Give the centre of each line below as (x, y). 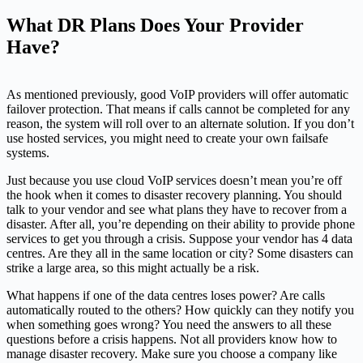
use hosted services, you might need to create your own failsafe (167, 138)
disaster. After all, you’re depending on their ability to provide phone (181, 224)
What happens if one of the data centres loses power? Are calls (166, 295)
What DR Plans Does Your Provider (155, 26)
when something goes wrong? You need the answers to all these (169, 324)
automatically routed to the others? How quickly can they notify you (180, 310)
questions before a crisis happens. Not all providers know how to (172, 339)
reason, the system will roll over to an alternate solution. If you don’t (180, 123)
